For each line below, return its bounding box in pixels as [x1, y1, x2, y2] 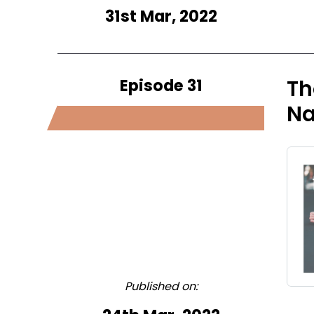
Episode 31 [119, 74, 203, 97]
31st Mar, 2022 [104, 5, 217, 27]
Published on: [124, 278, 198, 294]
